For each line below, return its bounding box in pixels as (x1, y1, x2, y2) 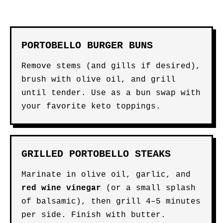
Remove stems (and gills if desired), (21, 62, 201, 71)
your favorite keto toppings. (21, 102, 161, 111)
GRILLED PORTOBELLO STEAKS (21, 148, 171, 160)
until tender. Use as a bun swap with (21, 89, 201, 98)
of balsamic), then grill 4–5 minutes (21, 197, 201, 206)
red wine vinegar (21, 184, 101, 193)
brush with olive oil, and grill (21, 75, 176, 84)
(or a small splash (101, 184, 196, 193)
